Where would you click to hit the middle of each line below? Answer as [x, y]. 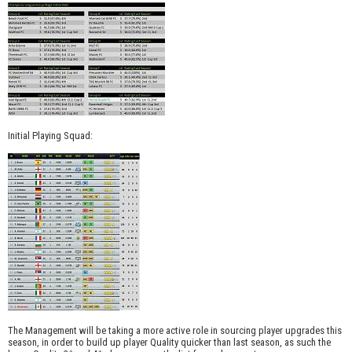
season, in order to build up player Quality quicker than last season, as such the [169, 343]
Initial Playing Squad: [50, 136]
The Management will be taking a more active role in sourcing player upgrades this [175, 331]
